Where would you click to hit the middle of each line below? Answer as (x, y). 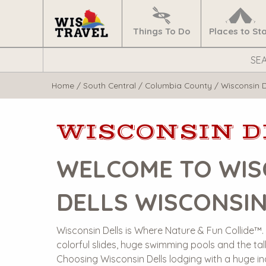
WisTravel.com (71, 70)
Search (56, 55)
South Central (110, 85)
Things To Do (161, 31)
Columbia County (178, 85)
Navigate (134, 11)
